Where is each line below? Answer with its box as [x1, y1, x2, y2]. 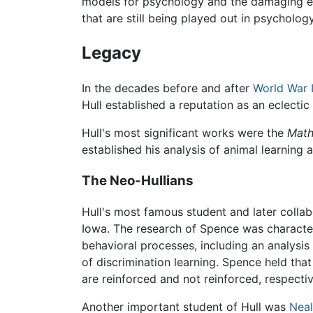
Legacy [82, 43, 141, 64]
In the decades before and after [82, 81, 253, 96]
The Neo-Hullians [82, 172, 194, 189]
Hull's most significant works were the [82, 126, 287, 140]
